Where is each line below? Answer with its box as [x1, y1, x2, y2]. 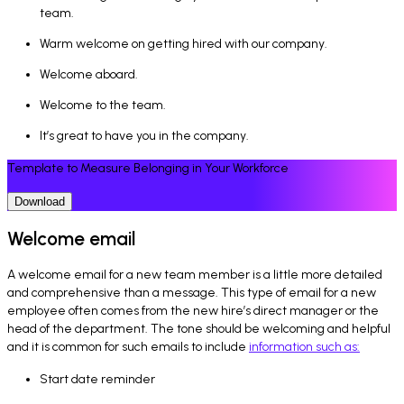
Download [14, 194, 65, 208]
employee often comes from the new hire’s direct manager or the [7, 303, 379, 319]
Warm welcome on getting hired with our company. [40, 35, 327, 51]
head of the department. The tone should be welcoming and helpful [7, 321, 390, 337]
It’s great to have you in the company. [40, 127, 249, 143]
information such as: [249, 339, 360, 355]
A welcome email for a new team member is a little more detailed [7, 267, 382, 283]
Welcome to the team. [40, 96, 166, 113]
